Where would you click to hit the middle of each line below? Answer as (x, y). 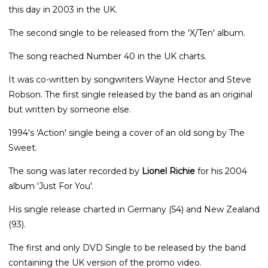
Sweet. (23, 148)
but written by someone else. (70, 110)
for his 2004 (221, 171)
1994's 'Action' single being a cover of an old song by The (127, 133)
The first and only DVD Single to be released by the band (127, 248)
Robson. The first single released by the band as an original (130, 95)
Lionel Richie (168, 171)
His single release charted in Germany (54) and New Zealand (134, 210)
